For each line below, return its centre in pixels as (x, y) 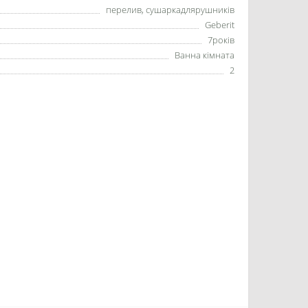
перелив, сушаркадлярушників (170, 10)
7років (221, 40)
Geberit (220, 25)
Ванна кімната (205, 55)
